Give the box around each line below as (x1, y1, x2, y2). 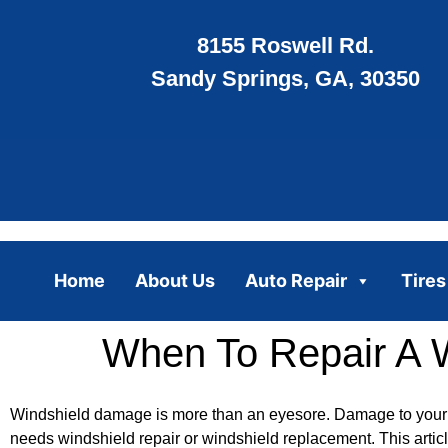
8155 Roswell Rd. (196, 33, 374, 59)
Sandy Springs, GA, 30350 (150, 66, 420, 92)
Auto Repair (244, 269, 347, 291)
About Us (134, 269, 215, 291)
